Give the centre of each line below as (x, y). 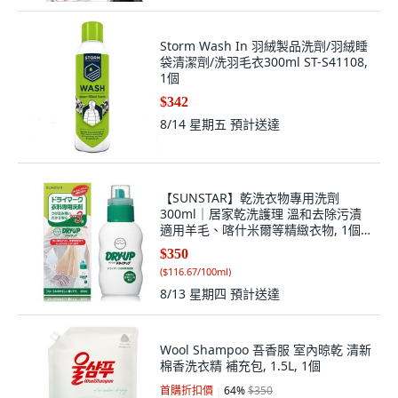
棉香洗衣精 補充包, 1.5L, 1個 (240, 366)
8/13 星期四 (195, 294)
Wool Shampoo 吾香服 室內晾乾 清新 (266, 350)
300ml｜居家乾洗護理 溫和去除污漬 (261, 214)
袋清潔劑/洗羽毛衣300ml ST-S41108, (264, 62)
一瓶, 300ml (194, 246)
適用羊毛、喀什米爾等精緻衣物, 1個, (262, 230)
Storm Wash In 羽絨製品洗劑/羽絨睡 (264, 46)
